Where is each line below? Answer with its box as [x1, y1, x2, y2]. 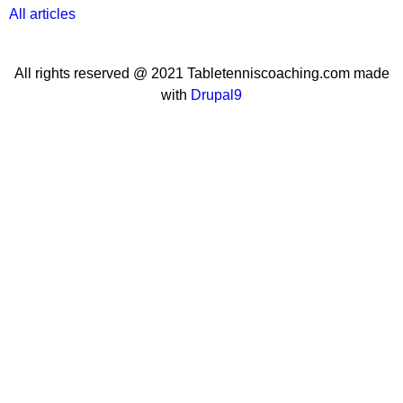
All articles [9, 6, 76, 22]
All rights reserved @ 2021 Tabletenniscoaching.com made [13, 66, 390, 81]
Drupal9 [187, 87, 242, 103]
